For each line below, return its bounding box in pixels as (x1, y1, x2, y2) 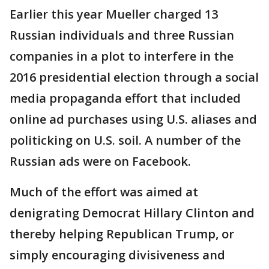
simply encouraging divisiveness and (10, 247, 225, 263)
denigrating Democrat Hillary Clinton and (10, 205, 255, 221)
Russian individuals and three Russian (10, 27, 234, 43)
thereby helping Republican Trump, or (10, 226, 234, 242)
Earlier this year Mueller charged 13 (10, 6, 218, 22)
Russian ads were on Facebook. (10, 153, 191, 169)
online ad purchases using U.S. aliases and (10, 111, 257, 127)
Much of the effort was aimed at (10, 184, 198, 200)
